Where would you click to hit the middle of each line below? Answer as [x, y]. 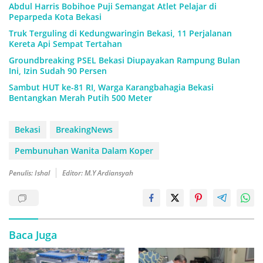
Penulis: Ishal [29, 173]
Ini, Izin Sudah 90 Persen [58, 71]
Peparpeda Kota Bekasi [55, 17]
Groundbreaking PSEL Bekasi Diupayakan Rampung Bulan [124, 60]
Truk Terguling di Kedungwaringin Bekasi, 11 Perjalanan [120, 33]
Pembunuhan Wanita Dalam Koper [84, 151]
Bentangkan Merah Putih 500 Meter [80, 98]
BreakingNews [84, 130]
